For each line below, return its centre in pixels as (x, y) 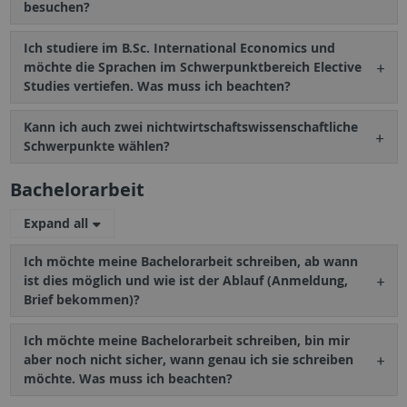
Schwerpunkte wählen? (96, 146)
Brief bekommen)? (81, 300)
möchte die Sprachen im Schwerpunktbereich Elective (192, 67)
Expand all (55, 223)
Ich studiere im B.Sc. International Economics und (179, 48)
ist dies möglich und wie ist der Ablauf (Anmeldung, (185, 281)
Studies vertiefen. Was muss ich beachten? (157, 86)
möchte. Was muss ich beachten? (128, 379)
